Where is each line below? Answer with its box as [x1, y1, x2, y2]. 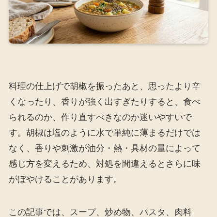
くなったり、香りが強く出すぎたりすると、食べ [8, 96, 201, 107]
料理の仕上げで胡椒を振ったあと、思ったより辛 [8, 81, 201, 91]
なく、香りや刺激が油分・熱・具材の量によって [8, 143, 201, 153]
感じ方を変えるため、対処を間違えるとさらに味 [8, 158, 201, 169]
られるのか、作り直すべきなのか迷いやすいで [8, 112, 192, 122]
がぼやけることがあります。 [8, 174, 122, 184]
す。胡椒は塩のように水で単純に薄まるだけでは [8, 127, 201, 138]
